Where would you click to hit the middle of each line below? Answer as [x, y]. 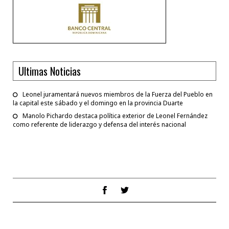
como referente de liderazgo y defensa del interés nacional [99, 124]
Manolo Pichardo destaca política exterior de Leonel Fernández [115, 116]
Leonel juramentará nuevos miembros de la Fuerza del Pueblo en [118, 94]
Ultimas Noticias [50, 71]
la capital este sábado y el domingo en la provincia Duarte [98, 103]
